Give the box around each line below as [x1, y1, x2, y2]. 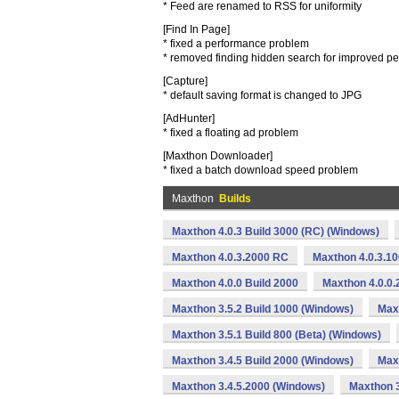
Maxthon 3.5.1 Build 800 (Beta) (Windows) [172, 329, 381, 341]
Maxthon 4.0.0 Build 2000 [172, 277, 298, 289]
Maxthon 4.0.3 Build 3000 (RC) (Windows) [172, 225, 379, 238]
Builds [219, 192, 251, 205]
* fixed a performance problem [163, 37, 309, 50]
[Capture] [163, 75, 208, 87]
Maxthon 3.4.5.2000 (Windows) [172, 380, 325, 393]
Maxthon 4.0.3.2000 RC [172, 251, 289, 264]
